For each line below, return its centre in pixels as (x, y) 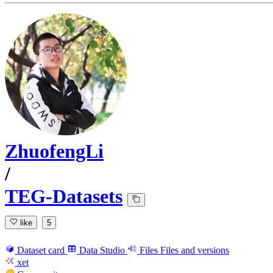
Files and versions (195, 250)
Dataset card (41, 250)
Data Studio (102, 250)
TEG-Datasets (64, 197)
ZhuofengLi (54, 151)
